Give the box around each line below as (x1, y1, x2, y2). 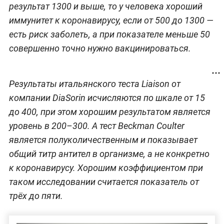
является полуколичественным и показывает (8, 134, 197, 145)
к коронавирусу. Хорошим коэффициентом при (8, 162, 203, 173)
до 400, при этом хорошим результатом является (8, 106, 210, 117)
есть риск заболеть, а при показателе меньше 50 (8, 29, 210, 40)
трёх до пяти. (8, 190, 63, 201)
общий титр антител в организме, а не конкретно (8, 148, 209, 159)
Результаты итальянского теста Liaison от (8, 78, 180, 89)
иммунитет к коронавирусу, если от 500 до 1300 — (8, 15, 213, 26)
